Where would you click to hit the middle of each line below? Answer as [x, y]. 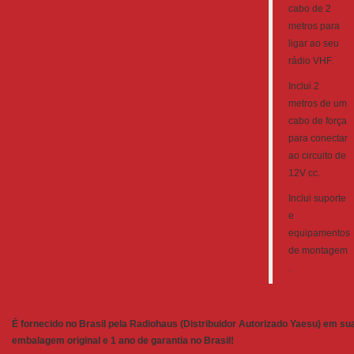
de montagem [318, 250]
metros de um [318, 104]
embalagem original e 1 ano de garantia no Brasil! [123, 341]
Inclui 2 [304, 86]
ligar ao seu [314, 43]
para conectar [318, 138]
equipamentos [319, 233]
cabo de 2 [310, 9]
